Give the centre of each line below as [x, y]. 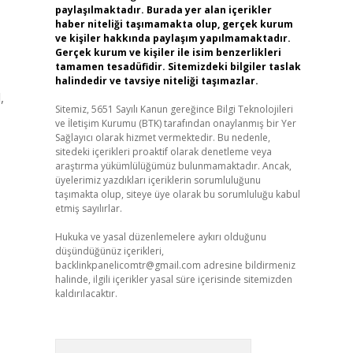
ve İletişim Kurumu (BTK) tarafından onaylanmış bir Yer [175, 123]
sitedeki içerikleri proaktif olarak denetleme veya [163, 152]
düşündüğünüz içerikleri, [109, 251]
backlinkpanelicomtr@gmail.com [128, 265]
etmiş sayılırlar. [88, 208]
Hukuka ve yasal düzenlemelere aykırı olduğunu [160, 237]
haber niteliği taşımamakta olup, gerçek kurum [174, 24]
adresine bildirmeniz [248, 265]
